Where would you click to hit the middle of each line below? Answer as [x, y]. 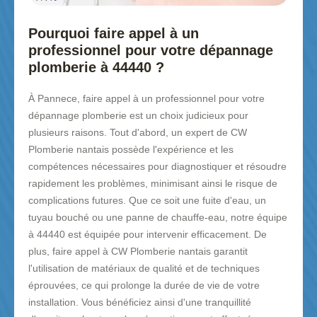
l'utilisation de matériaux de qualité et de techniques [144, 269]
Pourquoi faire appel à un [114, 34]
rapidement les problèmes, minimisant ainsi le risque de [153, 184]
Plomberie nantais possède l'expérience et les [131, 150]
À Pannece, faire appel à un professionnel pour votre [146, 99]
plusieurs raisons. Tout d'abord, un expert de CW [138, 133]
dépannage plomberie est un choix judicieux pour [138, 116]
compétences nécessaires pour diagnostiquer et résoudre [157, 167]
